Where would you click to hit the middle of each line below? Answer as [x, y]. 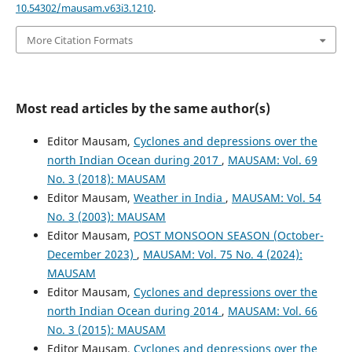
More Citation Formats [79, 40]
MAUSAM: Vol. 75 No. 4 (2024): [222, 254]
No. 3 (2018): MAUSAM [106, 178]
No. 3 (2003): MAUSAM [106, 216]
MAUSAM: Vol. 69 [272, 159]
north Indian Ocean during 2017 [134, 159]
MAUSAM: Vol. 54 [276, 197]
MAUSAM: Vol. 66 [272, 310]
